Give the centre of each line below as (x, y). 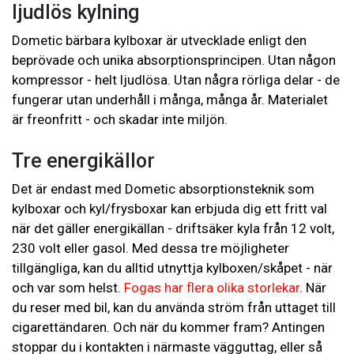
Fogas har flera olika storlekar (212, 288)
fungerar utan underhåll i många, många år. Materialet (170, 100)
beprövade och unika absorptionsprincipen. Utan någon (174, 60)
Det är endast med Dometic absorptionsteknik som (163, 189)
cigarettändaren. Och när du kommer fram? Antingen (168, 328)
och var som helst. (68, 288)
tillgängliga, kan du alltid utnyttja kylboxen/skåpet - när (172, 268)
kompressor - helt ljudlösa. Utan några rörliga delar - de (176, 80)
